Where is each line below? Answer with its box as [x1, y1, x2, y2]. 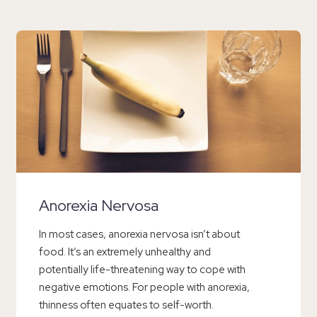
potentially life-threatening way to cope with [39, 263, 246, 277]
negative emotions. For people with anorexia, [39, 280, 250, 295]
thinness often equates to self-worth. [39, 298, 214, 313]
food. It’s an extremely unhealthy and [39, 245, 211, 260]
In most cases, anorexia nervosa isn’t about [39, 227, 240, 242]
